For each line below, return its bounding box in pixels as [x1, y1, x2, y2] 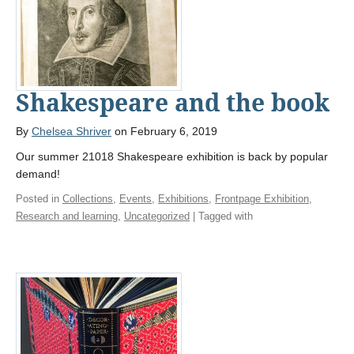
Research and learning [16, 209, 118, 222]
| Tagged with [190, 209, 253, 222]
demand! [16, 167, 60, 180]
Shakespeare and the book [16, 85, 330, 119]
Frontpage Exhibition [215, 192, 309, 205]
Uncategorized [124, 209, 190, 222]
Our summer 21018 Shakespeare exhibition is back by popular [16, 149, 328, 163]
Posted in [16, 192, 62, 205]
